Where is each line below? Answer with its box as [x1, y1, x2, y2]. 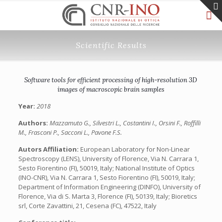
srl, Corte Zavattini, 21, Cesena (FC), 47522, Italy [18, 201, 157, 210]
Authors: [18, 118, 50, 127]
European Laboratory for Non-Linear [80, 145, 190, 154]
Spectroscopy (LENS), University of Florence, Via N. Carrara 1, [18, 154, 199, 163]
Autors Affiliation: [18, 145, 80, 154]
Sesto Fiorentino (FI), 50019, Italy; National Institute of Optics [18, 164, 195, 172]
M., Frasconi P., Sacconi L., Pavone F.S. [18, 128, 122, 137]
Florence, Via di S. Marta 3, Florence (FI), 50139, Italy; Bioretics [18, 192, 197, 201]
